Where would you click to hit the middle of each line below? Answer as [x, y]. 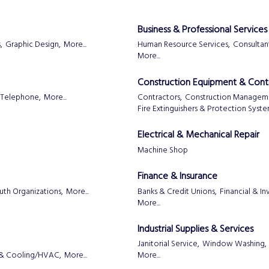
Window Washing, [234, 244]
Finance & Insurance [177, 177]
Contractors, [160, 97]
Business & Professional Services [202, 30]
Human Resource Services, [184, 45]
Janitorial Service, [168, 244]
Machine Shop [163, 150]
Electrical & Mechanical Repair [198, 135]
